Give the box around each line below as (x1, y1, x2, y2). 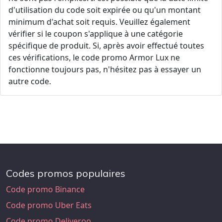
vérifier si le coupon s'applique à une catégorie (8, 28, 183, 39)
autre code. (8, 76, 51, 87)
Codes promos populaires (6, 167, 125, 179)
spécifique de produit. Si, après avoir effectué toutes (8, 40, 204, 51)
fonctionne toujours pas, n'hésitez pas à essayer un (8, 64, 201, 75)
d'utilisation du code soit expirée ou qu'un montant (8, 4, 201, 15)
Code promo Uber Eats (6, 200, 92, 211)
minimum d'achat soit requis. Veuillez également (8, 16, 190, 27)
